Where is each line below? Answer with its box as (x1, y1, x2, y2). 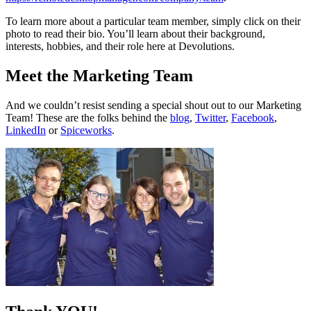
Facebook (231, 111, 274, 124)
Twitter (195, 111, 226, 124)
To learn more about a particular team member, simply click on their (6, 15, 301, 27)
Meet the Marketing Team (6, 66, 193, 85)
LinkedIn (6, 124, 46, 136)
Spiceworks (60, 124, 112, 136)
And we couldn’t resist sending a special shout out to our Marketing (6, 99, 301, 111)
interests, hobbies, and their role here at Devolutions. (6, 40, 235, 52)
